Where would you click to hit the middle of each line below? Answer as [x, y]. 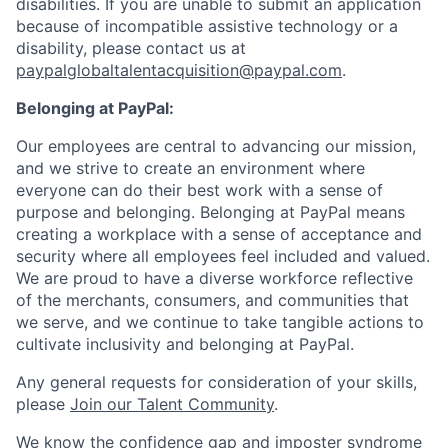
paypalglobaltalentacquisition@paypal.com [179, 69]
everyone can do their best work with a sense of [199, 189]
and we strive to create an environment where [190, 167]
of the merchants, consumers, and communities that [212, 299]
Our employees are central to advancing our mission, [216, 145]
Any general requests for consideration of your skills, [216, 381]
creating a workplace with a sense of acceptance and [219, 233]
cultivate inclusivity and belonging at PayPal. [185, 343]
